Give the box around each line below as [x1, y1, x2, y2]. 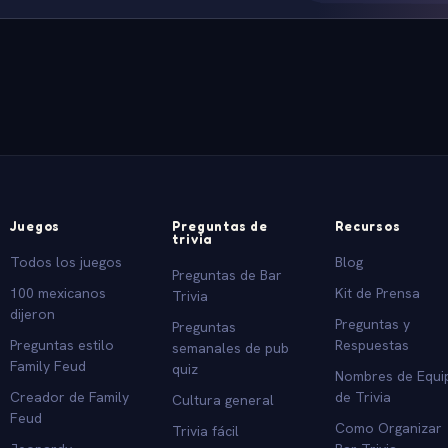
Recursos [335, 217, 401, 234]
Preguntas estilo [9, 335, 114, 354]
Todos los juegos [9, 252, 122, 271]
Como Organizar [335, 418, 443, 437]
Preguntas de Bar [172, 265, 283, 284]
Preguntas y [335, 314, 411, 333]
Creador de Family [9, 387, 129, 406]
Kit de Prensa [335, 283, 421, 302]
